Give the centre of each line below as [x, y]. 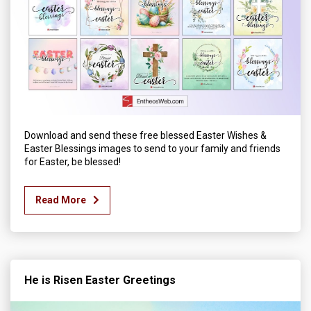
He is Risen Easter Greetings [100, 280]
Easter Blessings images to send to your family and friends [152, 149]
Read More [61, 200]
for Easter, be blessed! [73, 162]
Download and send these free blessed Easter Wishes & [145, 136]
